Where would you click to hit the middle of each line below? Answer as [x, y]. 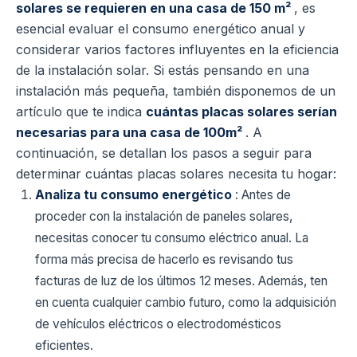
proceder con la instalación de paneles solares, [164, 216]
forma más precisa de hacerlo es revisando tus [164, 259]
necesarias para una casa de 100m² [131, 132]
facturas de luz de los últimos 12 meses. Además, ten [181, 280]
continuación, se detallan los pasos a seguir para [164, 153]
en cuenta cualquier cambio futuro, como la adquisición [186, 302]
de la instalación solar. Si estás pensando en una [163, 70]
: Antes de [263, 194]
